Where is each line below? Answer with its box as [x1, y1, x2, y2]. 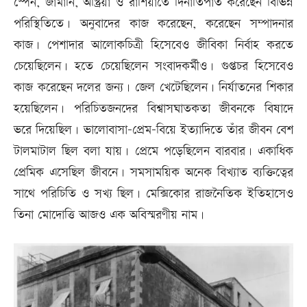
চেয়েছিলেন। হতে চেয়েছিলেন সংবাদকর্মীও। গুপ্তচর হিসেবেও [14, 57, 293, 75]
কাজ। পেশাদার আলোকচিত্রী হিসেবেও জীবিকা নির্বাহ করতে [14, 36, 293, 53]
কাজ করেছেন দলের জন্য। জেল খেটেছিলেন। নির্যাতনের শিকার [14, 78, 293, 96]
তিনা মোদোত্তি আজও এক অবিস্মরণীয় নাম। [14, 206, 204, 223]
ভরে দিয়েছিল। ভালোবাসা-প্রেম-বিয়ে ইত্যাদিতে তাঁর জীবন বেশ [14, 121, 293, 138]
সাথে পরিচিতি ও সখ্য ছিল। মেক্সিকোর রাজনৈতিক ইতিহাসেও [14, 184, 293, 202]
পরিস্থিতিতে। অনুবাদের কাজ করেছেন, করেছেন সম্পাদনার [14, 14, 293, 32]
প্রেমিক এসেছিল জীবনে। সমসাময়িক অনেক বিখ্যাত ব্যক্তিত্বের [14, 163, 293, 181]
